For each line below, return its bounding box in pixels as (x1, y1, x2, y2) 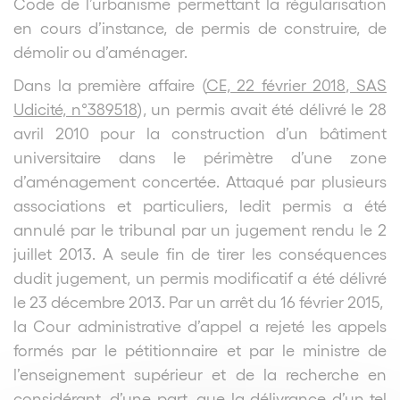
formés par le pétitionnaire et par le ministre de (13, 339, 387, 359)
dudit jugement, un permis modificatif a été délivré (13, 267, 387, 287)
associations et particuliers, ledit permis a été (13, 195, 387, 214)
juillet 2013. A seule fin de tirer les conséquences (13, 243, 387, 262)
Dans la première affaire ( (13, 74, 206, 94)
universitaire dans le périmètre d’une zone (13, 146, 387, 166)
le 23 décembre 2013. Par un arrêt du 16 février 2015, (13, 291, 387, 311)
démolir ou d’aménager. (13, 41, 187, 61)
